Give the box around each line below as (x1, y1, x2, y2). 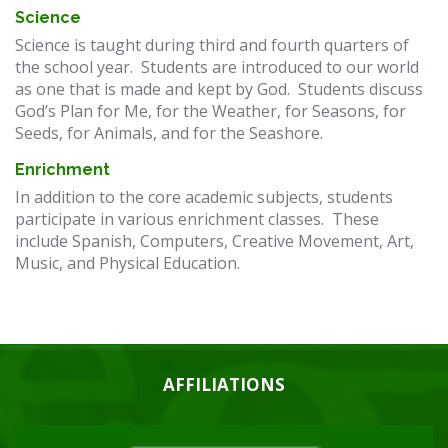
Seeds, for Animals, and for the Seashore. (15, 122, 323, 144)
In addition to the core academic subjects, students (15, 186, 393, 208)
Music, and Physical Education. (15, 252, 248, 274)
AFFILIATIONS (163, 373, 285, 396)
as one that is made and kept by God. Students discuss (15, 78, 423, 100)
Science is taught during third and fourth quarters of (15, 34, 409, 56)
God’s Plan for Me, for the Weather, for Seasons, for (15, 100, 406, 122)
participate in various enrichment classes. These (15, 208, 379, 230)
